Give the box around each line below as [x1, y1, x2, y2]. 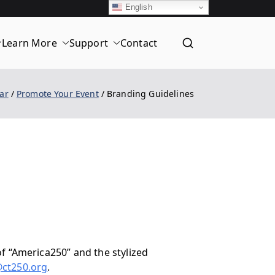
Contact [120, 36, 157, 50]
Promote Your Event [16, 88, 99, 99]
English [122, 2, 152, 12]
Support [69, 36, 108, 50]
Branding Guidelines [106, 88, 194, 99]
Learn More [2, 36, 57, 50]
